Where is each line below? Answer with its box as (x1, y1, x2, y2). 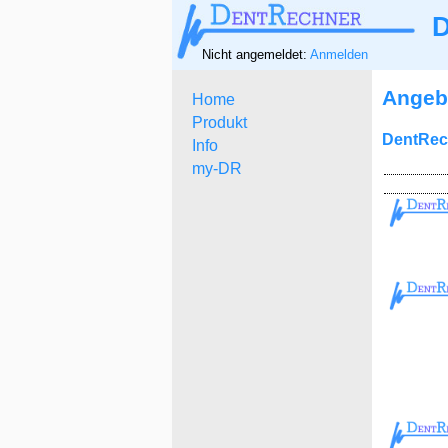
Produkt (192, 114, 247, 131)
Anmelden (310, 46, 368, 62)
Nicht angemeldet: (202, 46, 310, 62)
